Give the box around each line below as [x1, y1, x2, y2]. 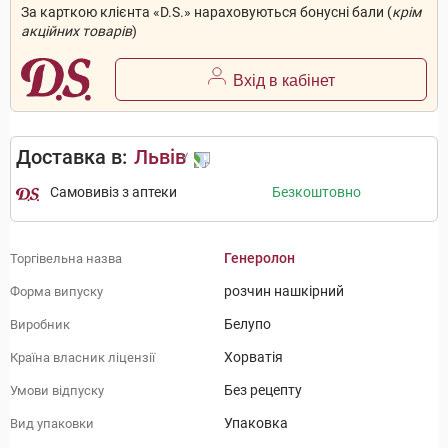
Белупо [224, 316, 271, 333]
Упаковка [224, 415, 288, 432]
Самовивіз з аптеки [49, 184, 177, 201]
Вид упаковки [10, 415, 94, 431]
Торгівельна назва [10, 250, 122, 266]
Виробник [10, 316, 70, 332]
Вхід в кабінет [232, 72, 335, 90]
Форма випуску [10, 283, 103, 299]
